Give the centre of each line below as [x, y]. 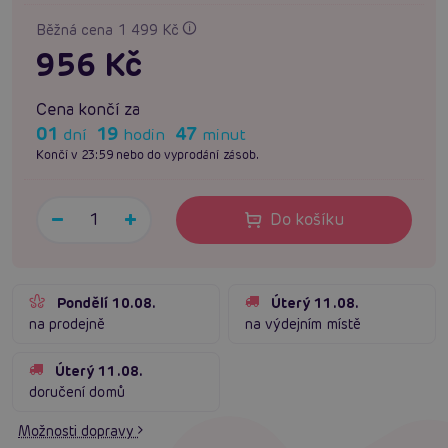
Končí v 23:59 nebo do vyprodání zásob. [147, 155]
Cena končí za [88, 110]
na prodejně [67, 324]
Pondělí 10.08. [106, 303]
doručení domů [77, 392]
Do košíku [306, 220]
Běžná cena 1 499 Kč [109, 30]
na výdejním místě [303, 324]
